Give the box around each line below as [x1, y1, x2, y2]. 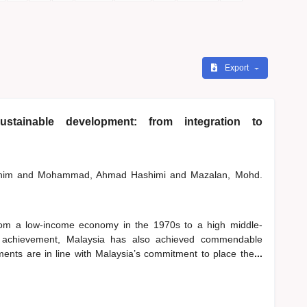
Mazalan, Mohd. [191, 169, 262, 181]
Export [224, 63, 251, 73]
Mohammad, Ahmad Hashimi [37, 169, 171, 181]
